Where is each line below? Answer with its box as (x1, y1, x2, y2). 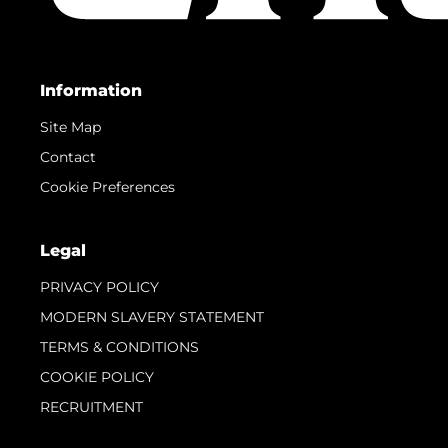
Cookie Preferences (40, 178, 175, 197)
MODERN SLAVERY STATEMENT (40, 308, 264, 327)
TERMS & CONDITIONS (40, 338, 199, 357)
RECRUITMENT (40, 398, 143, 417)
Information (40, 81, 142, 101)
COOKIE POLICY (40, 368, 154, 387)
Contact (40, 148, 96, 167)
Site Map (40, 118, 101, 137)
